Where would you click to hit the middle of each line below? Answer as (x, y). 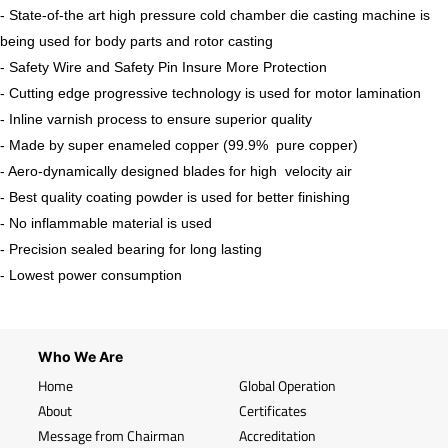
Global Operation (287, 386)
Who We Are (80, 357)
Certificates (273, 411)
